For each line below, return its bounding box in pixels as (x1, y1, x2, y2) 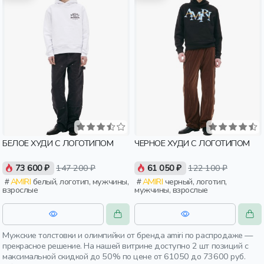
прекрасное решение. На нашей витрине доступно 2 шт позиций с (2, 240, 249, 252)
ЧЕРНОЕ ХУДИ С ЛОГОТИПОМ (134, 137, 250, 149)
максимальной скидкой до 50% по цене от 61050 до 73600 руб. (2, 250, 246, 262)
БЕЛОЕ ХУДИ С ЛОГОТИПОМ (2, 137, 114, 149)
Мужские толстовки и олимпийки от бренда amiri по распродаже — (2, 229, 253, 241)
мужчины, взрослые (134, 184, 208, 196)
